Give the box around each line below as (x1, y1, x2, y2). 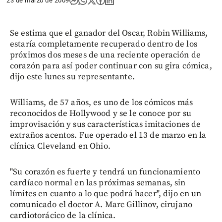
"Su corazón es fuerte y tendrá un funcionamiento (10, 166, 201, 177)
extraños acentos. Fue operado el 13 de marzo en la (10, 130, 207, 141)
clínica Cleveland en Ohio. (10, 141, 111, 152)
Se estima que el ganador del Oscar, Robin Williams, (10, 28, 208, 39)
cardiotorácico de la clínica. (10, 210, 116, 221)
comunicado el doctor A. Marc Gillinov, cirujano (10, 199, 193, 210)
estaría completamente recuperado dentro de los (10, 39, 197, 50)
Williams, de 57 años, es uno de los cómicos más (10, 97, 193, 108)
